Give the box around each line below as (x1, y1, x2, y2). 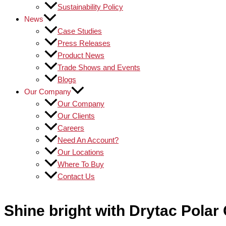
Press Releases (58, 39, 110, 47)
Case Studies (58, 27, 102, 35)
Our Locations (58, 148, 104, 156)
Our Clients (58, 111, 95, 120)
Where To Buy (58, 160, 104, 168)
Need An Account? (58, 136, 119, 144)
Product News (58, 51, 104, 60)
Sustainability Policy (58, 3, 123, 11)
